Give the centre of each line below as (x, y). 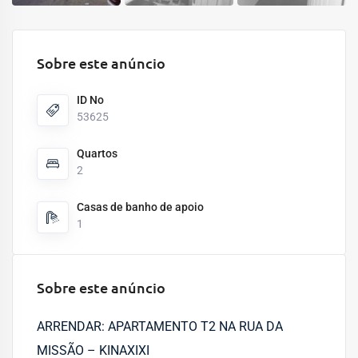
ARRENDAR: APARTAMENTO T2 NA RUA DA (160, 326)
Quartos (97, 153)
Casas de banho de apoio (140, 207)
